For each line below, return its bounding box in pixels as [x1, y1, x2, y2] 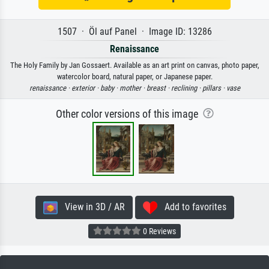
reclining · [171, 83, 202, 93]
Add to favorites [157, 201, 226, 213]
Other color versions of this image [55, 108, 203, 121]
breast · [146, 83, 171, 93]
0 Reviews [141, 226, 176, 236]
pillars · [202, 83, 226, 93]
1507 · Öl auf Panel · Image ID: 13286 [57, 26, 212, 38]
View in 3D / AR [57, 201, 125, 213]
